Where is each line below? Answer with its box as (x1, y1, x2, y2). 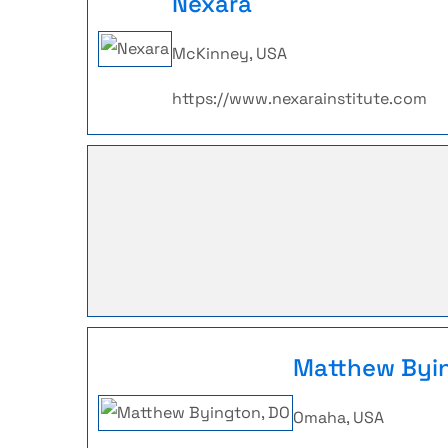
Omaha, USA (293, 407, 384, 428)
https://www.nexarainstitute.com (172, 88, 427, 109)
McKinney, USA (172, 43, 287, 64)
